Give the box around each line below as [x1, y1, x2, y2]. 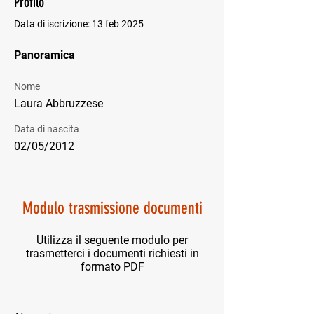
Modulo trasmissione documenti [22, 198, 203, 218]
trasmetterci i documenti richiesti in [25, 247, 199, 260]
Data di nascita [14, 123, 79, 135]
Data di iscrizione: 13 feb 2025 [14, 18, 144, 29]
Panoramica [14, 48, 75, 62]
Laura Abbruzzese [14, 97, 103, 110]
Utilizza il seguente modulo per [36, 233, 188, 247]
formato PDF [80, 260, 144, 273]
